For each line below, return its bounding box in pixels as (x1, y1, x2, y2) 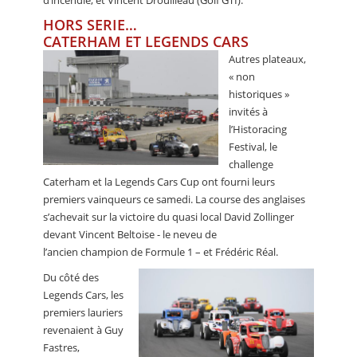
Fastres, (43, 339, 80, 355)
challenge (229, 156, 273, 171)
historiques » (229, 86, 289, 101)
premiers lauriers (43, 304, 123, 320)
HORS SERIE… (43, 14, 137, 34)
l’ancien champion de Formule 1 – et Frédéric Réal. (43, 244, 278, 259)
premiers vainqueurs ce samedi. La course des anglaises (43, 191, 305, 206)
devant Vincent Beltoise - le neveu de (43, 226, 217, 241)
